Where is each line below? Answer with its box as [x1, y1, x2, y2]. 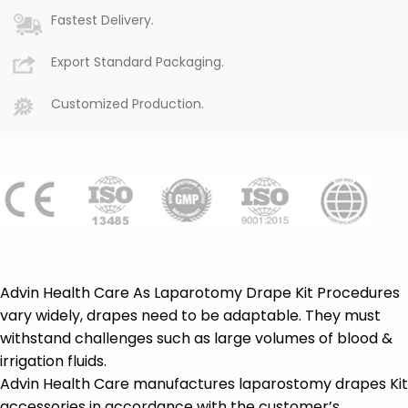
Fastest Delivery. [51, 11, 154, 30]
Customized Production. [51, 95, 204, 114]
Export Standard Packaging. [51, 53, 224, 72]
